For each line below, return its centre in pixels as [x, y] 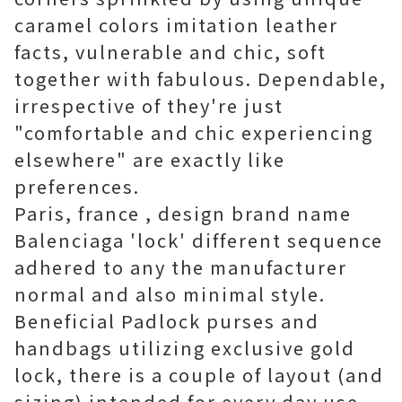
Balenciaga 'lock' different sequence [199, 240]
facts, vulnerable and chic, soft [170, 52]
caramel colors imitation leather [176, 25]
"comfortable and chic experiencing [194, 132]
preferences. [77, 186]
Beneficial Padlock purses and [167, 321]
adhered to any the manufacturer [181, 267]
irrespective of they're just [149, 105]
